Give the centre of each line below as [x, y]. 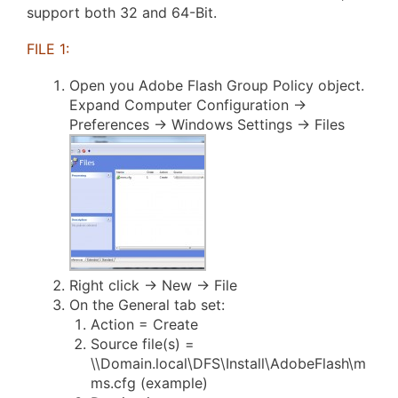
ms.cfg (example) [149, 383]
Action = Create [144, 325]
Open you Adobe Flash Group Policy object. [217, 86]
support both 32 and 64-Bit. [122, 13]
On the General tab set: [147, 305]
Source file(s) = [143, 344]
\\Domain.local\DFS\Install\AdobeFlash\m [228, 364]
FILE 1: [48, 49]
